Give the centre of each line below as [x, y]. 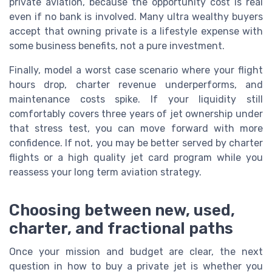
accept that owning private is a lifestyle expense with [136, 31]
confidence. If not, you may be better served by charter [136, 143]
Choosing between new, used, [122, 210]
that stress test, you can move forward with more [136, 128]
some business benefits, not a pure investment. [117, 46]
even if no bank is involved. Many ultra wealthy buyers [136, 16]
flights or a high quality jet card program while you [136, 157]
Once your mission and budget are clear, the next [136, 252]
